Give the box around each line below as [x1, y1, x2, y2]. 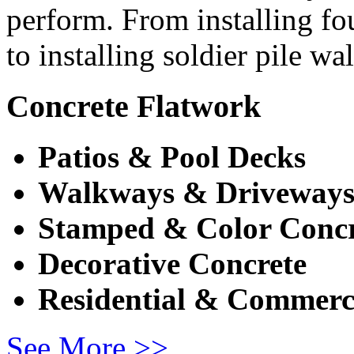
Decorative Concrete [38, 247, 307, 281]
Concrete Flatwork [6, 88, 261, 124]
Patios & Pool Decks [38, 140, 306, 175]
